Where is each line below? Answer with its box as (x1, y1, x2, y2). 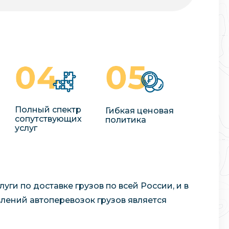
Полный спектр (15, 105, 82, 115)
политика (105, 114, 147, 125)
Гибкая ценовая (105, 105, 174, 116)
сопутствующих (15, 114, 82, 124)
